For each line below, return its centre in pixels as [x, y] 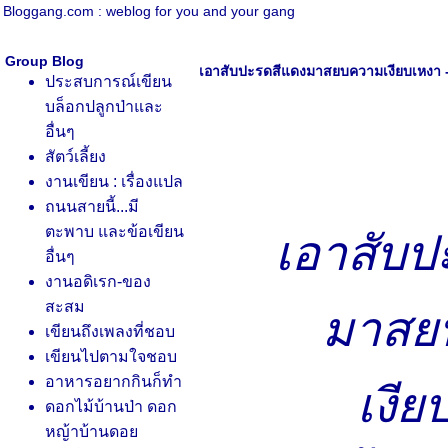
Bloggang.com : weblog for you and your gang [149, 11]
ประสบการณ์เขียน [108, 81]
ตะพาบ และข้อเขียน [114, 231]
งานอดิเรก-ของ [98, 281]
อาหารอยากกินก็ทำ [113, 381]
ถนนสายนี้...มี [92, 206]
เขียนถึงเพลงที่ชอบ [110, 331]
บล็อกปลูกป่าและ [104, 106]
